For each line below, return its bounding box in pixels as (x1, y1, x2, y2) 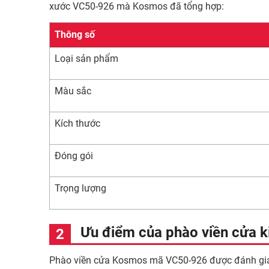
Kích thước (55, 118, 100, 129)
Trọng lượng (55, 183, 106, 194)
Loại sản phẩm (55, 53, 118, 64)
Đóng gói (55, 150, 93, 162)
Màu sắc (55, 85, 91, 97)
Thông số (55, 29, 95, 40)
